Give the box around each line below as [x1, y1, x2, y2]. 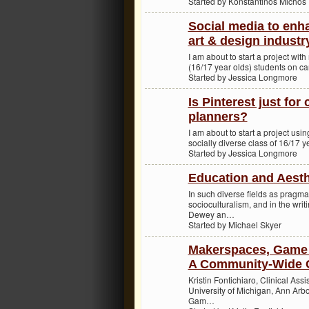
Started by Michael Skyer [188, 218, 281, 230]
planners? [188, 110, 248, 124]
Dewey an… [188, 208, 235, 220]
